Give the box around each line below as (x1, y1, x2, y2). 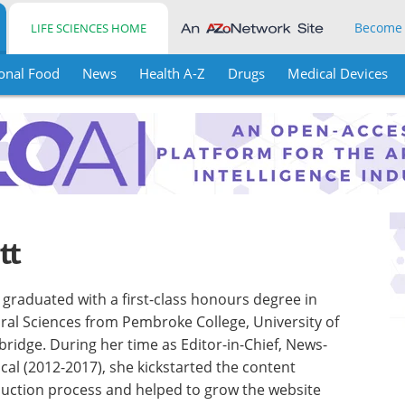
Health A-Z (138, 64, 205, 82)
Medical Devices (287, 64, 388, 82)
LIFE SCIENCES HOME (31, 20, 147, 36)
